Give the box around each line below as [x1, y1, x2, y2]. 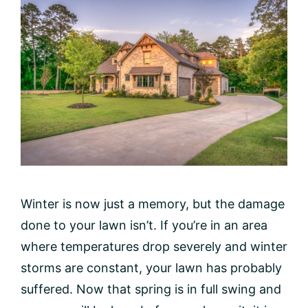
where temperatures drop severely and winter [21, 239, 287, 254]
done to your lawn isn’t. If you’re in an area [21, 217, 267, 232]
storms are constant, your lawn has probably [21, 260, 282, 275]
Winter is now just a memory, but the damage [21, 196, 285, 211]
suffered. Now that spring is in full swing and [21, 281, 281, 296]
